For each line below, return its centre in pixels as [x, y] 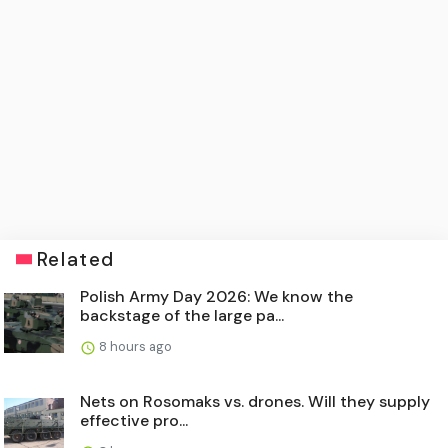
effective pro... [134, 420]
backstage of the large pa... [182, 315]
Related [75, 259]
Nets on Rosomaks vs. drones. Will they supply [255, 401]
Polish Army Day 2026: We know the [216, 296]
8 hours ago [134, 346]
